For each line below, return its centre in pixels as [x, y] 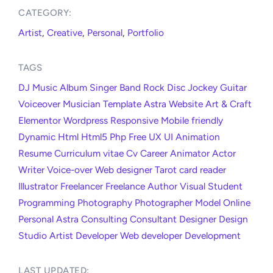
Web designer [124, 169]
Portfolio [146, 32]
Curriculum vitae [89, 153]
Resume [35, 153]
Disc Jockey [192, 87]
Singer [103, 87]
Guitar [233, 87]
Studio [33, 235]
